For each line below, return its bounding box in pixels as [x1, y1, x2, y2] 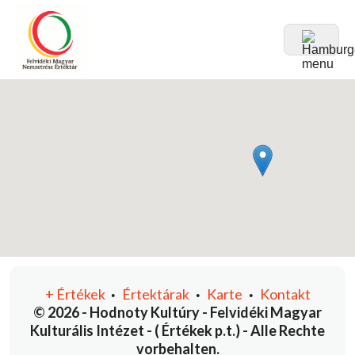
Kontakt [259, 285, 311, 303]
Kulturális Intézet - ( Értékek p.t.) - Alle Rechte [30, 322, 325, 339]
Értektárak [121, 285, 189, 303]
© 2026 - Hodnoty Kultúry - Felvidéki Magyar [33, 303, 322, 321]
